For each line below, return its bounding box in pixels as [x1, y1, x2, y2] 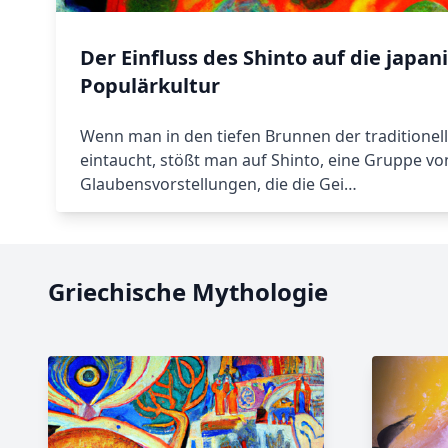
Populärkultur [80, 72, 220, 99]
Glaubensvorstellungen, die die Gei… [80, 173, 357, 195]
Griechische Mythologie [48, 275, 328, 308]
